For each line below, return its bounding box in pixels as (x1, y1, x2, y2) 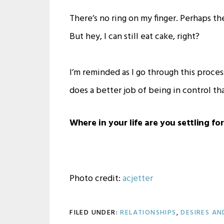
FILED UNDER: (69, 206, 120, 218)
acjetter (122, 171, 153, 186)
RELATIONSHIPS (120, 206, 176, 218)
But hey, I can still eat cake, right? (69, 29, 200, 44)
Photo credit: (69, 171, 123, 186)
